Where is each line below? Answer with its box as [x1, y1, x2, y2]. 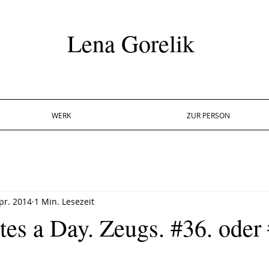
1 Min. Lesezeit [34, 195, 94, 207]
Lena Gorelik [67, 27, 195, 59]
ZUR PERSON [186, 110, 230, 120]
